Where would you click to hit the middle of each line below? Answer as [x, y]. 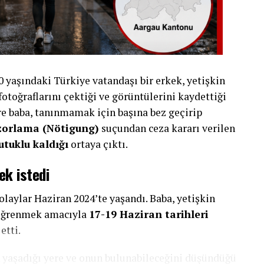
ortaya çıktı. [98, 144]
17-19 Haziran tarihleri [149, 214]
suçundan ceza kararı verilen [167, 128]
